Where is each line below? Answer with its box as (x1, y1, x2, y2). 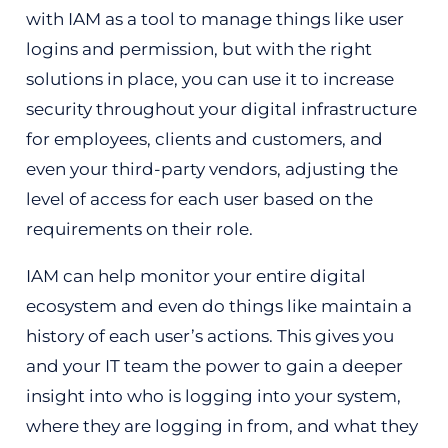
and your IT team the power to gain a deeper (25, 356, 403, 376)
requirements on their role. (25, 219, 261, 239)
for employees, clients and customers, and (25, 129, 383, 149)
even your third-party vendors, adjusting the (25, 159, 398, 179)
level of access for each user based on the (25, 189, 373, 209)
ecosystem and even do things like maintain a (25, 296, 412, 316)
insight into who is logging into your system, (25, 386, 401, 406)
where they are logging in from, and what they (25, 416, 418, 436)
